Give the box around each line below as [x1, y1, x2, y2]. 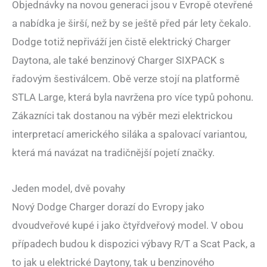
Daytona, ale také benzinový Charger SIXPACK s [12, 54, 225, 66]
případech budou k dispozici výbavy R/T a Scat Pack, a [12, 238, 255, 250]
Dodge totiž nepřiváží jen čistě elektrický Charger [12, 35, 231, 48]
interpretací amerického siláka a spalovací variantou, [12, 128, 247, 140]
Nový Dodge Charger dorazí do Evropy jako [12, 201, 204, 213]
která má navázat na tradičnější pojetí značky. [12, 146, 215, 159]
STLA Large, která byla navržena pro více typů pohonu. [12, 91, 253, 103]
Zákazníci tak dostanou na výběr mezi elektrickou [12, 109, 232, 122]
